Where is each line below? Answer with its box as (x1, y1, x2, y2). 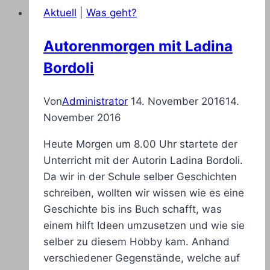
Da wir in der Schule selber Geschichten (43, 171, 237, 183)
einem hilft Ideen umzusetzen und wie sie (43, 219, 245, 232)
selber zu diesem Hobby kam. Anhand (43, 236, 230, 248)
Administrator (62, 95, 128, 108)
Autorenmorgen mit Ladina (43, 37, 233, 55)
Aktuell (43, 7, 77, 19)
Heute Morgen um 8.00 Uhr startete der (43, 138, 237, 151)
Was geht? (86, 7, 137, 19)
